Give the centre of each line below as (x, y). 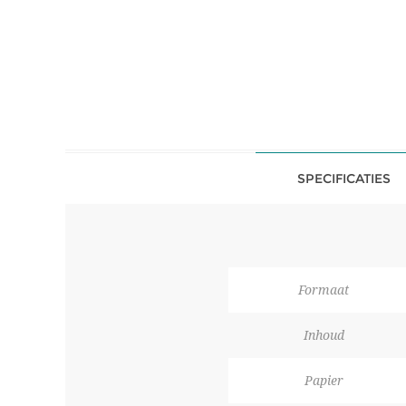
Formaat (324, 290)
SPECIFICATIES (344, 179)
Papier (324, 381)
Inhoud (324, 335)
